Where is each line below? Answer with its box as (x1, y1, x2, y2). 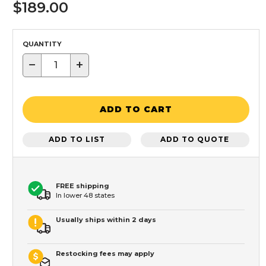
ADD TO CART (100, 104, 172, 115)
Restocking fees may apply (56, 249, 154, 258)
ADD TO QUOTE (160, 135, 230, 144)
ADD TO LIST (49, 135, 106, 144)
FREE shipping (56, 181, 109, 190)
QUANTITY (23, 39, 62, 48)
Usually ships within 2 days (56, 215, 156, 224)
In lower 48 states (56, 191, 115, 199)
